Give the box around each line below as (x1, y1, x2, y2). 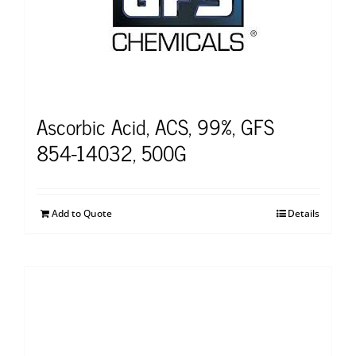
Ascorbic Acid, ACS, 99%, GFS (37, 108, 274, 143)
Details (288, 206, 319, 220)
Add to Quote (52, 206, 112, 220)
